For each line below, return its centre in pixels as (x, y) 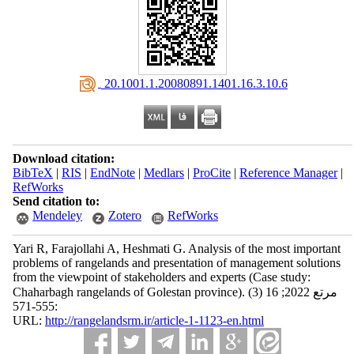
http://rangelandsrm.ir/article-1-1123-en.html (154, 320)
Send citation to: (56, 201)
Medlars (164, 173)
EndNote (112, 173)
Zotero (124, 215)
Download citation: (63, 158)
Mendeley (57, 215)
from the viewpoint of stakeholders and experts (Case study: (161, 277)
